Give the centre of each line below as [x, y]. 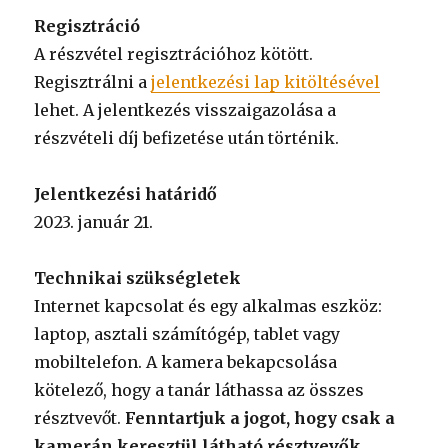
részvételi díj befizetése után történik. [187, 137]
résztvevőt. [80, 417]
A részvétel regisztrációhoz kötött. [174, 53]
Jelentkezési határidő [126, 193]
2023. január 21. [94, 221]
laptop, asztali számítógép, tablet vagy [187, 333]
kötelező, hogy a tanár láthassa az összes [199, 389]
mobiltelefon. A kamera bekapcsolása [186, 361]
